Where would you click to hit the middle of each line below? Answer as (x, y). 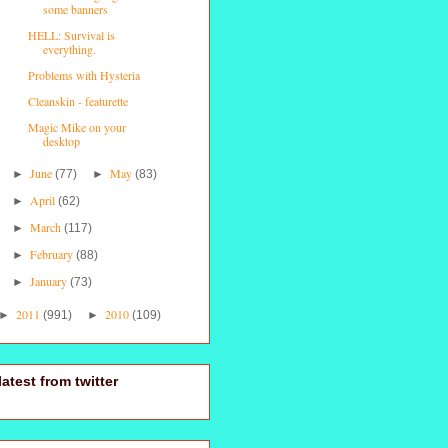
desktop (61, 140)
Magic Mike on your (76, 126)
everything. (69, 48)
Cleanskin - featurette (77, 100)
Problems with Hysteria (83, 74)
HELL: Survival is (71, 34)
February (53, 253)
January (50, 280)
